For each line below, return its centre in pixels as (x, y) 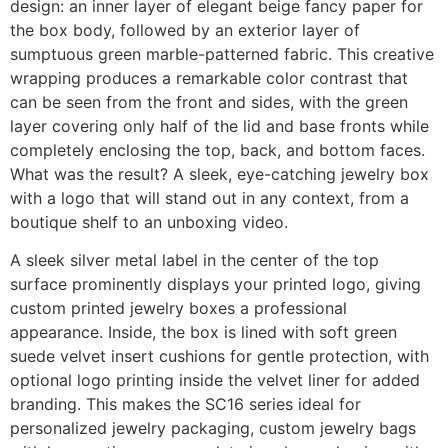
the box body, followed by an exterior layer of (185, 30)
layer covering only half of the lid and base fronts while (219, 126)
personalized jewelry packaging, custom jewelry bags (213, 428)
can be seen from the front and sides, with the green (209, 102)
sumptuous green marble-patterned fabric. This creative (222, 54)
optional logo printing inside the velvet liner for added (215, 380)
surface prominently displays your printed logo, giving (215, 284)
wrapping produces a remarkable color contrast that (209, 78)
